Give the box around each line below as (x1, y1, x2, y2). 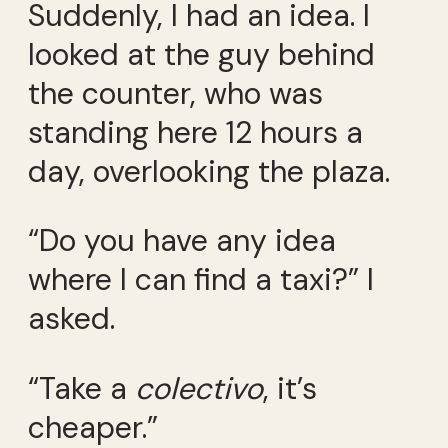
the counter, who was (28, 74, 323, 114)
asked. (28, 299, 115, 339)
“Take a (28, 368, 135, 408)
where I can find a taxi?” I (28, 260, 374, 300)
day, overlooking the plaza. (28, 152, 390, 192)
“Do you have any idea (28, 221, 336, 261)
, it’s (263, 368, 317, 408)
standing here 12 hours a (28, 113, 363, 153)
